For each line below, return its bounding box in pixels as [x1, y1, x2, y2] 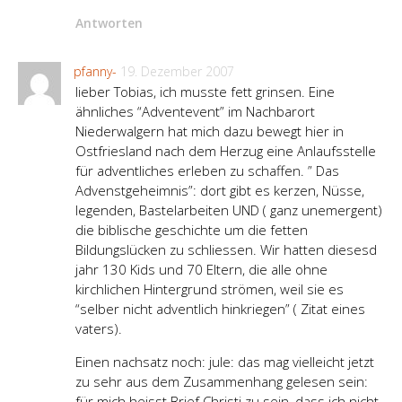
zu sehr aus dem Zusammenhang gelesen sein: [75, 371, 368, 390]
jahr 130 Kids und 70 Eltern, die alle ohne [75, 259, 328, 278]
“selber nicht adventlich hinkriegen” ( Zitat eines [75, 299, 365, 318]
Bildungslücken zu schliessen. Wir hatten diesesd [75, 240, 377, 258]
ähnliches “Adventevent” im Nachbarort [75, 101, 315, 120]
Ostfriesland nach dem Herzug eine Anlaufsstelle [75, 141, 376, 160]
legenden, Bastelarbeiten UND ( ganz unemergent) [75, 200, 382, 219]
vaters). [75, 319, 122, 337]
